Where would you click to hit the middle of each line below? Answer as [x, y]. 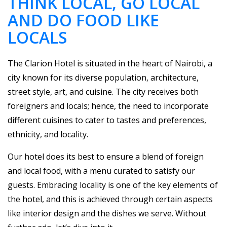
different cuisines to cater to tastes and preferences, [107, 120]
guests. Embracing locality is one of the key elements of [113, 185]
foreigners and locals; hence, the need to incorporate [108, 106]
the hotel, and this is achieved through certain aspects [110, 199]
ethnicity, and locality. [48, 134]
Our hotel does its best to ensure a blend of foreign [106, 156]
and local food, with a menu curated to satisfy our [101, 171]
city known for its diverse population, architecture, [103, 77]
